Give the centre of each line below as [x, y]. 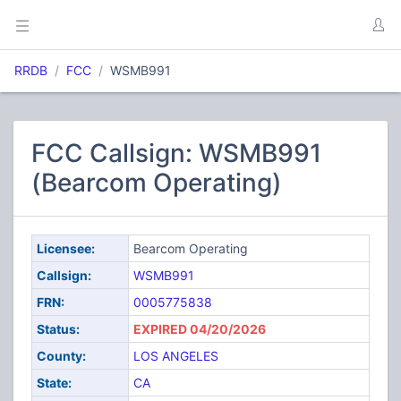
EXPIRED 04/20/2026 [199, 329]
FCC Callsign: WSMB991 [176, 153]
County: [61, 356]
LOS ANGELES [175, 356]
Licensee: [65, 248]
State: [54, 383]
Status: [58, 329]
